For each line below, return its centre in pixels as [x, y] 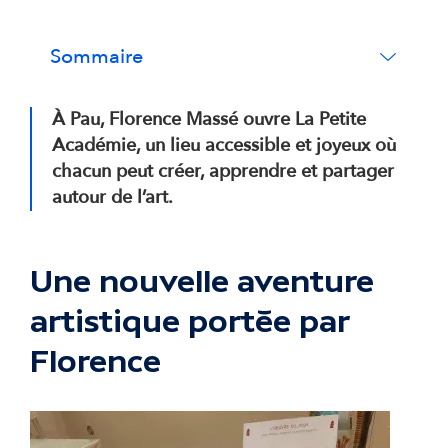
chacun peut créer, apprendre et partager [223, 171]
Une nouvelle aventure [202, 280]
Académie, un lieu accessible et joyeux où [224, 145]
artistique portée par [190, 320]
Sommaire [96, 56]
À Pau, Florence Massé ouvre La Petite [209, 119]
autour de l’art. [112, 197]
